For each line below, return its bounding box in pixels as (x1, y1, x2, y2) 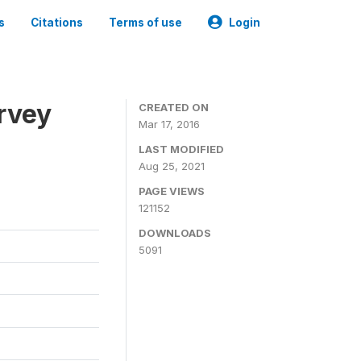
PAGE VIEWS (139, 185, 205, 197)
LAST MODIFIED (139, 143, 224, 156)
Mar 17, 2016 (139, 118, 200, 131)
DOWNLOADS (139, 226, 211, 239)
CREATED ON (139, 101, 209, 114)
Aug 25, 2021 (139, 160, 205, 172)
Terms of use (109, 16, 182, 29)
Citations (31, 16, 83, 29)
